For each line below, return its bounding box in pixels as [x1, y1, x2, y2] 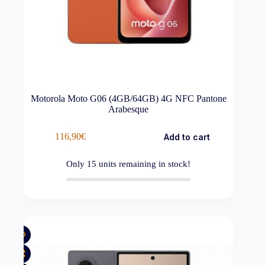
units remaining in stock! [96, 159, 191, 169]
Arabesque [108, 104, 149, 114]
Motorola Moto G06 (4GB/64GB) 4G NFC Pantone [30, 93, 227, 104]
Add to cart [163, 131, 210, 142]
